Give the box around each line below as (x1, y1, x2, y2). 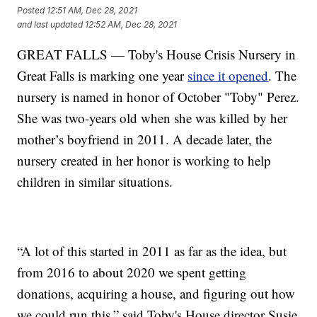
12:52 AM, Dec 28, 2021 (85, 19, 178, 30)
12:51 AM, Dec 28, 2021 (47, 5, 138, 16)
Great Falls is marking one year (17, 66, 188, 84)
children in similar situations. (17, 172, 173, 190)
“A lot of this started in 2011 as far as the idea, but (17, 241, 287, 260)
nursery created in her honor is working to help (17, 151, 272, 169)
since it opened (188, 66, 269, 84)
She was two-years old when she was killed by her (17, 108, 288, 127)
